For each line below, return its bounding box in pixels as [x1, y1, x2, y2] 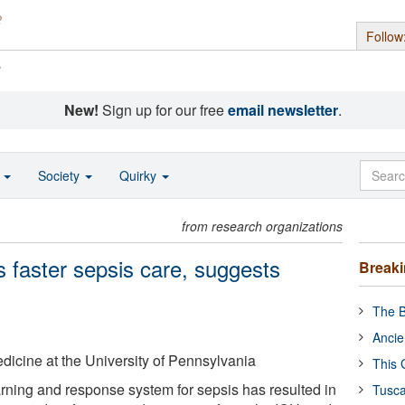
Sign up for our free [98, 99, 228, 120]
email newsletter [227, 99, 338, 120]
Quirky [119, 166, 160, 184]
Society [38, 166, 83, 184]
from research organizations [182, 217, 344, 235]
